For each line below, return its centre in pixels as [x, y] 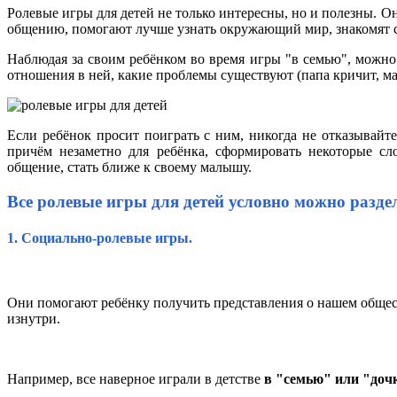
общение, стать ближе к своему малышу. [129, 167]
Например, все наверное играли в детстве [136, 379]
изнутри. [34, 319]
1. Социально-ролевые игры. [100, 237]
